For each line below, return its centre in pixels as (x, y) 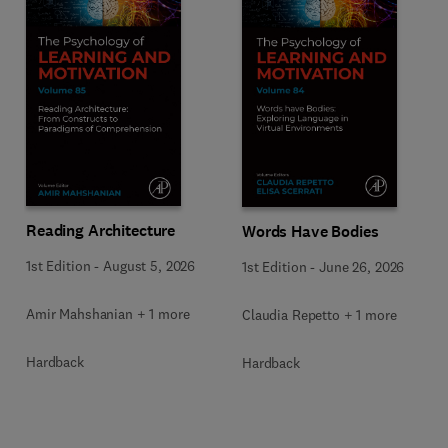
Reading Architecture (101, 230)
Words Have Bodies (310, 231)
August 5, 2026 (149, 265)
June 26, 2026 (362, 266)
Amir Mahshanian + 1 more (108, 313)
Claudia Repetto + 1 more (319, 314)
